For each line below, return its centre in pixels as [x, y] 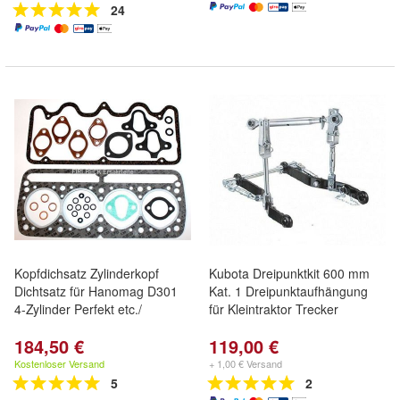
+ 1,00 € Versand [246, 363]
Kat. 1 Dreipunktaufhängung [288, 291]
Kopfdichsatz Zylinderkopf [87, 273]
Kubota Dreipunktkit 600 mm [289, 273]
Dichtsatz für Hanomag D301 [96, 291]
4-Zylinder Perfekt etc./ [78, 309]
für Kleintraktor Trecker [274, 309]
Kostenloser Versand [59, 363]
